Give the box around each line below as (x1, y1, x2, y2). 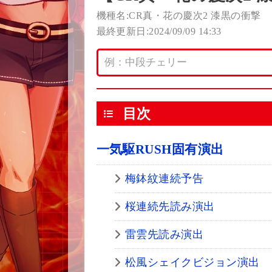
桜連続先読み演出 (124, 200, 215, 213)
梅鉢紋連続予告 (124, 172, 204, 185)
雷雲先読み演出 (124, 228, 204, 241)
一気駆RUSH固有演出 (96, 142, 224, 157)
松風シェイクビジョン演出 (124, 256, 260, 269)
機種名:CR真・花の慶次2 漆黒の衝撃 (96, 10, 261, 21)
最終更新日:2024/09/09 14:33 (96, 26, 222, 37)
